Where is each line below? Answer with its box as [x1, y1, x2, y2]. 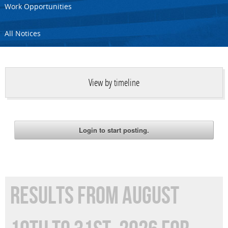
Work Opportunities [5, 2, 72, 12]
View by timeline [89, 78, 139, 89]
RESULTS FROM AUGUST [10, 182, 180, 211]
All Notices [5, 28, 41, 39]
